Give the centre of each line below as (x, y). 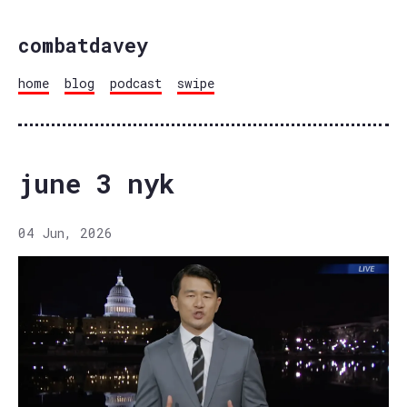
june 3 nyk (96, 184)
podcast (136, 83)
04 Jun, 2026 (65, 233)
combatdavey (83, 45)
